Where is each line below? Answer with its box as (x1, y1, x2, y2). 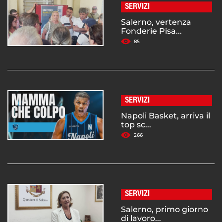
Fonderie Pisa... (121, 26, 182, 36)
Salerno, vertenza (121, 17, 191, 27)
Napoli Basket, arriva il (121, 111, 210, 121)
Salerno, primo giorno (121, 205, 208, 215)
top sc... (121, 120, 151, 130)
